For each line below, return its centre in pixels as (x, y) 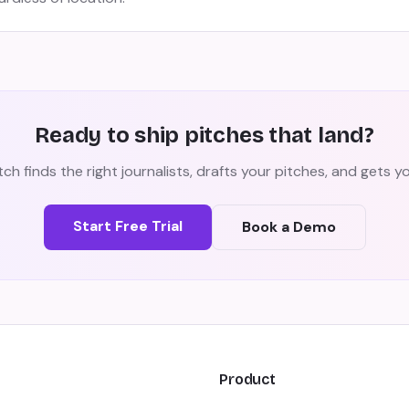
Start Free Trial (127, 226)
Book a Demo (288, 227)
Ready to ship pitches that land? (204, 135)
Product (247, 379)
